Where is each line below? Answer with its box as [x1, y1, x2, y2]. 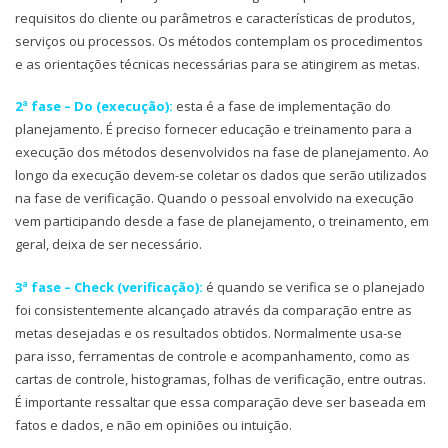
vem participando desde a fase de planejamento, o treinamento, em [15, 212, 429, 231]
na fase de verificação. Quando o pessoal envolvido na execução [15, 189, 414, 208]
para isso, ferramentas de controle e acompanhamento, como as [15, 346, 410, 365]
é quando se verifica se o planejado [203, 277, 425, 296]
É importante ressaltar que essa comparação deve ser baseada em [15, 392, 426, 411]
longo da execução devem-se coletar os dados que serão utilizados [15, 166, 427, 185]
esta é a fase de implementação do [173, 97, 391, 116]
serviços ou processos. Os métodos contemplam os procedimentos [15, 31, 423, 50]
